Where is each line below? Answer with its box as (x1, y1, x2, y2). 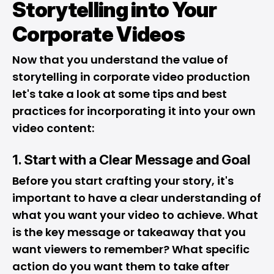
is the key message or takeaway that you (12, 224, 246, 240)
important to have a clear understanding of (12, 190, 261, 206)
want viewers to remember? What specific (12, 242, 250, 257)
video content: (12, 120, 94, 136)
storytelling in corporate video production (12, 69, 250, 84)
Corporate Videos (12, 21, 185, 46)
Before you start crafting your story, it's (12, 173, 234, 188)
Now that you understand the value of (12, 52, 228, 67)
